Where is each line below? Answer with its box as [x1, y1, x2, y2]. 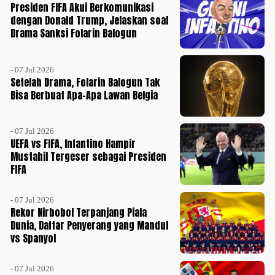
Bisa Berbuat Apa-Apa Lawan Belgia [10, 87, 158, 103]
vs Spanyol [10, 231, 56, 246]
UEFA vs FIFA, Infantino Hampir [10, 136, 136, 152]
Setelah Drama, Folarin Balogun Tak [10, 74, 160, 90]
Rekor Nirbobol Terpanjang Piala [10, 205, 147, 220]
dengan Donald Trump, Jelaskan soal [10, 13, 169, 28]
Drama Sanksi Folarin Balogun [10, 26, 137, 41]
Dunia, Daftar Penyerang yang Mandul [10, 218, 169, 233]
